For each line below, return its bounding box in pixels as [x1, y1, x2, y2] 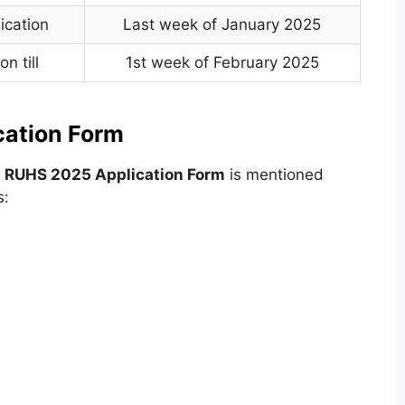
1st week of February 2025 [125, 52, 319, 71]
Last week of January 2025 [123, 14, 322, 33]
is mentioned [224, 165, 324, 184]
